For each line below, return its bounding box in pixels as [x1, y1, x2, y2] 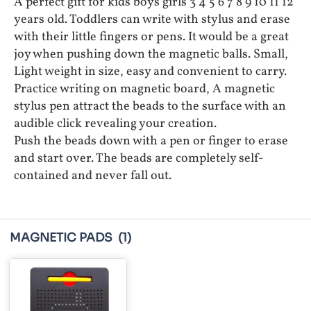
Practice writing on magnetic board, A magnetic [14, 81, 275, 99]
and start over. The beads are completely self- [14, 150, 264, 168]
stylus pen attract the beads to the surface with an [14, 98, 286, 116]
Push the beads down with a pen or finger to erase [14, 133, 288, 151]
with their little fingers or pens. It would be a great [14, 28, 289, 47]
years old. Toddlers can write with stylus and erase [14, 11, 290, 29]
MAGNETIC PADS [10, 230, 115, 246]
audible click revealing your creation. [14, 115, 217, 133]
